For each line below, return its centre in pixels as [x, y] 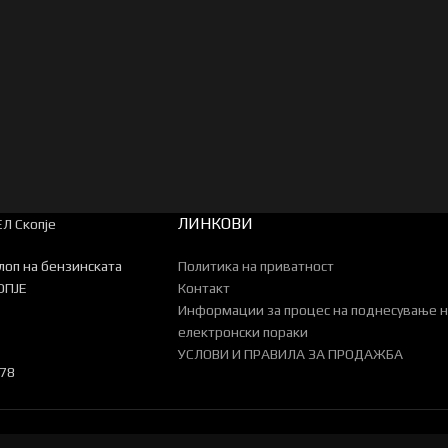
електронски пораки [242, 332]
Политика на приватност [255, 266]
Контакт [203, 288]
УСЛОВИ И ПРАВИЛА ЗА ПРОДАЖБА [290, 354]
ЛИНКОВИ [215, 224]
